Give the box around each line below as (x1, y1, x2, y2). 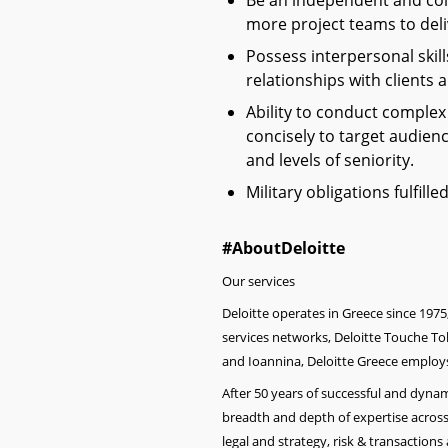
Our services (222, 272, 295, 290)
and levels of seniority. (246, 149, 414, 171)
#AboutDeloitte (222, 237, 345, 259)
